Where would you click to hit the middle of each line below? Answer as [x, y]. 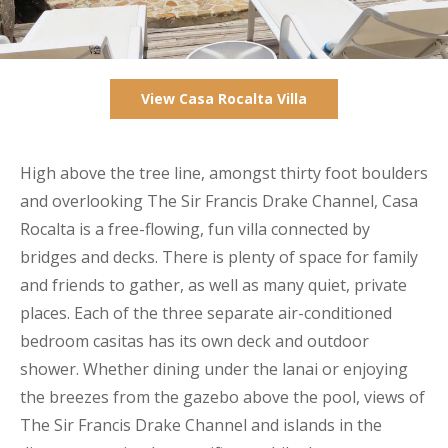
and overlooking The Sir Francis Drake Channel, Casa [219, 201]
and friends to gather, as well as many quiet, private [213, 285]
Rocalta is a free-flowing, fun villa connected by [195, 229]
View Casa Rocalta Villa [224, 99]
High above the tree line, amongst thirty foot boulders [224, 173]
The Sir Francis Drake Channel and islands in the [201, 425]
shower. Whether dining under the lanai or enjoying [214, 369]
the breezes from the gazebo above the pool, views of [222, 397]
